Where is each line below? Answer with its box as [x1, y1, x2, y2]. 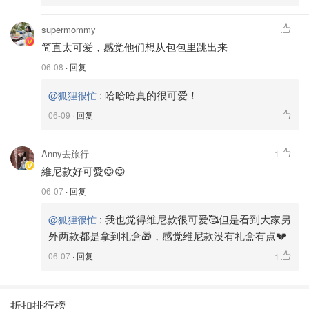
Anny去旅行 [41, 146, 89, 160]
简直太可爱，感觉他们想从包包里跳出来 [41, 39, 228, 54]
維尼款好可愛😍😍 [41, 163, 126, 178]
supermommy [41, 22, 96, 36]
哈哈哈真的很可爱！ [105, 87, 198, 102]
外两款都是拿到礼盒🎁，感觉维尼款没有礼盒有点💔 [48, 228, 286, 243]
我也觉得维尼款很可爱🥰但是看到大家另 [105, 211, 291, 226]
